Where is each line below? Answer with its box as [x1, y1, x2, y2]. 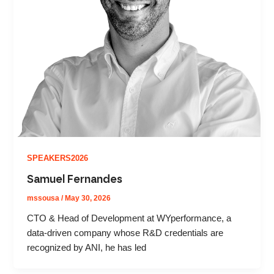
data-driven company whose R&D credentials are [27, 228, 224, 238]
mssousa [27, 193, 62, 202]
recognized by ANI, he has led [27, 242, 147, 253]
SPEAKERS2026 [27, 154, 89, 163]
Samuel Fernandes [27, 174, 123, 186]
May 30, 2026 [65, 193, 111, 202]
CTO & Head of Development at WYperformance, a [27, 213, 232, 223]
